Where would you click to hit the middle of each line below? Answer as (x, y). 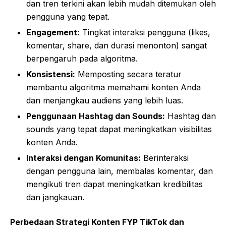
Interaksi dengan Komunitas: (83, 158)
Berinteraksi (165, 158)
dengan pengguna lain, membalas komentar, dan (120, 171)
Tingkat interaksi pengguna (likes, (145, 32)
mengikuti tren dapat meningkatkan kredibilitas (115, 184)
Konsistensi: (51, 74)
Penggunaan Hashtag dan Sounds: (96, 116)
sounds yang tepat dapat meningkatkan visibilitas (119, 129)
